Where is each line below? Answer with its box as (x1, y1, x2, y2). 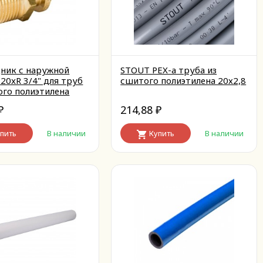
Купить (149, 128, 175, 139)
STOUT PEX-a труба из (120, 64, 217, 76)
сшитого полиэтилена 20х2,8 (120, 75, 247, 86)
